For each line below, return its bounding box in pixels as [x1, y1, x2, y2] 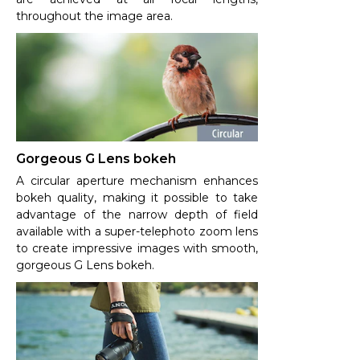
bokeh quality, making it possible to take [16, 190, 258, 206]
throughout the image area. [16, 9, 173, 24]
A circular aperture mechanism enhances [16, 174, 258, 189]
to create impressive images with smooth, [16, 241, 258, 256]
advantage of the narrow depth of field [16, 207, 258, 223]
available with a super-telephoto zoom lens [16, 224, 258, 239]
